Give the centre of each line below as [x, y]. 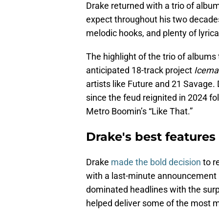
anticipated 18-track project [139, 70]
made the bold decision [156, 162]
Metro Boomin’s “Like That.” [139, 111]
